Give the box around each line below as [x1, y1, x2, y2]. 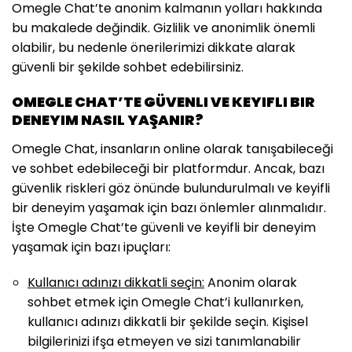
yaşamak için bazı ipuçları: [12, 238, 170, 257]
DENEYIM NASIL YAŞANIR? [12, 110, 203, 130]
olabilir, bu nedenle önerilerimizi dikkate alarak [12, 38, 295, 57]
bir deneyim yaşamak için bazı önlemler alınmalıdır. [12, 199, 326, 218]
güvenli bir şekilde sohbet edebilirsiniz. [12, 58, 244, 77]
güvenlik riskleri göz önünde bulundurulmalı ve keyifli [12, 179, 330, 198]
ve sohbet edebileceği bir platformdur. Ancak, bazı [12, 159, 324, 178]
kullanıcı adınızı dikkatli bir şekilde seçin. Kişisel [27, 313, 308, 332]
